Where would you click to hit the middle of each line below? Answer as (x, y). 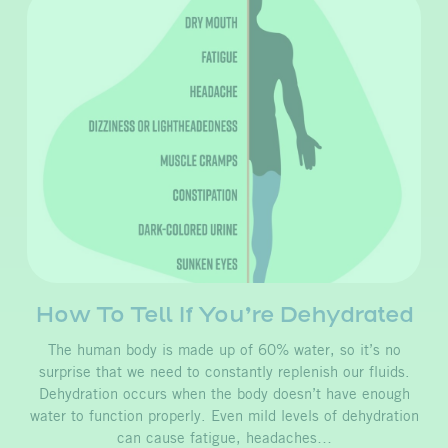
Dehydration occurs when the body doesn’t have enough (224, 394)
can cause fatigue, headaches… (224, 438)
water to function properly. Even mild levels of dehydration (224, 416)
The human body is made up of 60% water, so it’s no (224, 350)
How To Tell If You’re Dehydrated (224, 315)
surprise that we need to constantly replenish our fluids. (224, 372)
